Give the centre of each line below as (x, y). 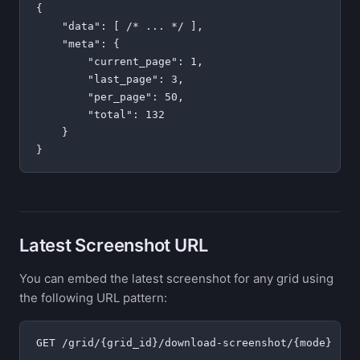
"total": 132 (100, 115)
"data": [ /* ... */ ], (120, 26)
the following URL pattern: (93, 298)
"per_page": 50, (110, 97)
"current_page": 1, (120, 61)
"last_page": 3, (110, 79)
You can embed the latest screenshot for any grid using (176, 278)
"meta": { (78, 44)
